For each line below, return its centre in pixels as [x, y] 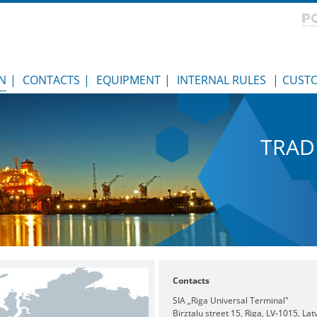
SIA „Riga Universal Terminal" [231, 300]
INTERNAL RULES [221, 80]
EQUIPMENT [128, 80]
